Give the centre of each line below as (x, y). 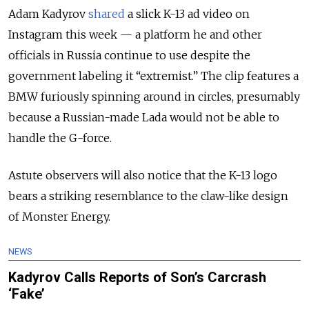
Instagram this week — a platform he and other (135, 35)
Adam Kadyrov (48, 14)
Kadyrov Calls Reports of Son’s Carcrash (137, 278)
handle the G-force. (61, 138)
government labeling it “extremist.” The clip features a (153, 76)
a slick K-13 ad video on (187, 14)
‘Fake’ (27, 294)
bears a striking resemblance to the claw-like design (148, 196)
